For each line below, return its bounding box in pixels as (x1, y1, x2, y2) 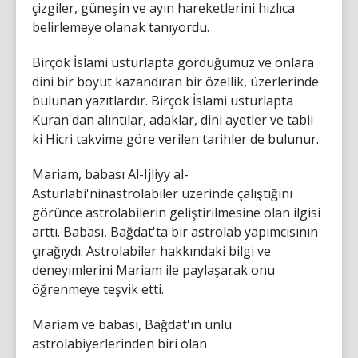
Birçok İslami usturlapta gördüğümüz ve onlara (32, 54, 314, 71)
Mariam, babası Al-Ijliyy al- (32, 165, 189, 183)
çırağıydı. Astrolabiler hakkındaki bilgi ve (32, 242, 271, 260)
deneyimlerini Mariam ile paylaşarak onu (32, 261, 275, 279)
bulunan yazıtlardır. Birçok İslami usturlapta (32, 92, 293, 109)
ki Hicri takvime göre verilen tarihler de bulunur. (32, 130, 319, 148)
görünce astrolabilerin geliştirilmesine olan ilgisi (32, 204, 320, 221)
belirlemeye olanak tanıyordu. (32, 18, 209, 36)
